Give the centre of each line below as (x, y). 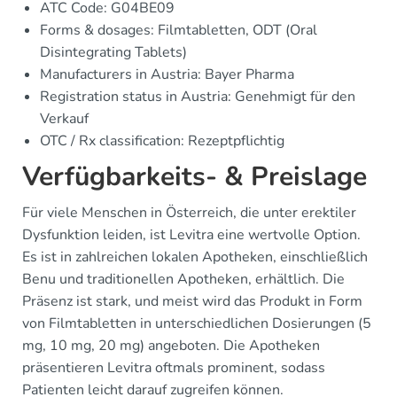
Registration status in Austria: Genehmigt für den (198, 96)
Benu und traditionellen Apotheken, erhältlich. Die (183, 279)
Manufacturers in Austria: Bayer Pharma (167, 74)
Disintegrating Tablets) (113, 52)
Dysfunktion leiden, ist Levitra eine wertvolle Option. (191, 234)
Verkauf (64, 118)
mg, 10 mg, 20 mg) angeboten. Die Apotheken (171, 345)
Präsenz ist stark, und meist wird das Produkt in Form (192, 301)
